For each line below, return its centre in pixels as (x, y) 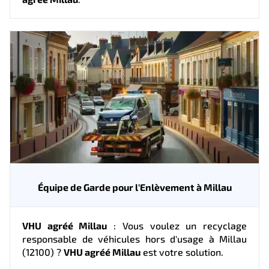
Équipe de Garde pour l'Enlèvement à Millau (134, 187)
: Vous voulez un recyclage (177, 225)
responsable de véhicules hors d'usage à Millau (134, 238)
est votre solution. (182, 252)
